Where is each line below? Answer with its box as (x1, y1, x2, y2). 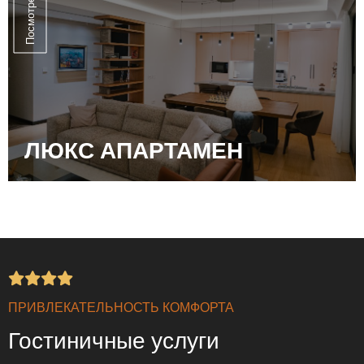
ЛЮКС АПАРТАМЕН (24, 134, 243, 165)
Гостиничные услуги (8, 324, 219, 355)
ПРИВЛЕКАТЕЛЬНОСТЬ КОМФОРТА (8, 298, 234, 316)
